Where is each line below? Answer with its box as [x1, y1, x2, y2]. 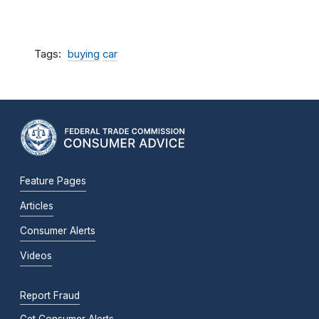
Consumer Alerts [20, 225, 95, 237]
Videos [20, 250, 52, 262]
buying [68, 48, 100, 61]
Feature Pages [20, 175, 86, 187]
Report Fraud [20, 290, 80, 302]
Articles [20, 200, 53, 212]
